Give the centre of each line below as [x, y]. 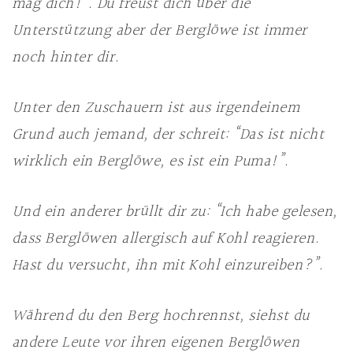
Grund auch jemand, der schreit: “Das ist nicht [168, 135]
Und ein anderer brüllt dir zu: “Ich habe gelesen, [175, 212]
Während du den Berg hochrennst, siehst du [161, 316]
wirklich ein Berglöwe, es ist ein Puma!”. [150, 162]
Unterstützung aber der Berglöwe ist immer [160, 31]
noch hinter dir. [66, 58]
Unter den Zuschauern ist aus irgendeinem [156, 108]
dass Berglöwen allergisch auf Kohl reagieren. [166, 239]
